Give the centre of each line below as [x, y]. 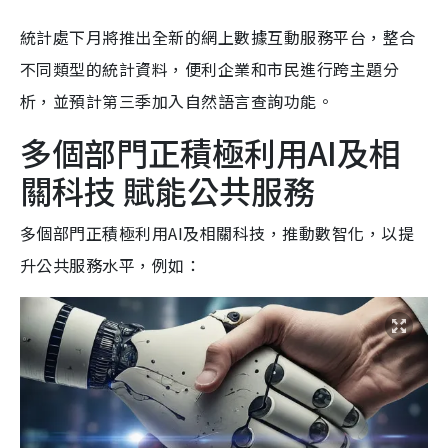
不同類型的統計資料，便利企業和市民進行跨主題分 [210, 68]
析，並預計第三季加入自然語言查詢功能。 [177, 100]
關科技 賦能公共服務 [167, 189]
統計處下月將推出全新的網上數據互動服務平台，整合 [218, 36]
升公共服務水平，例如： [111, 264]
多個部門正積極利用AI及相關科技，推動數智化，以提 [217, 232]
